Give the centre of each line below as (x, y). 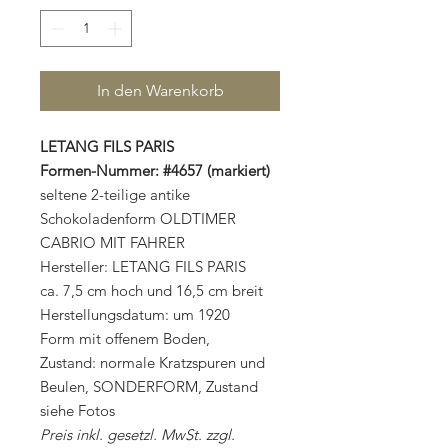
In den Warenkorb (160, 91)
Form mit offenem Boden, (125, 339)
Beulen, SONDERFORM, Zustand (149, 387)
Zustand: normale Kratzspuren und (152, 363)
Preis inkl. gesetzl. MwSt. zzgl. (137, 435)
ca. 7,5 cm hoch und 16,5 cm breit (151, 291)
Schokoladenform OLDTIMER (138, 219)
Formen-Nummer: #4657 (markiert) (155, 171)
